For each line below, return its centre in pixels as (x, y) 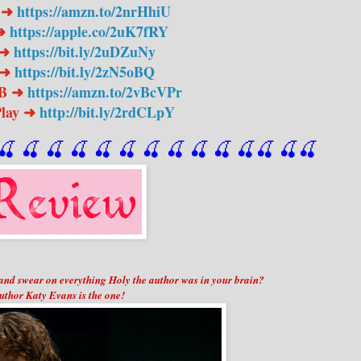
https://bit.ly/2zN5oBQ (87, 71)
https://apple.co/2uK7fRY (91, 31)
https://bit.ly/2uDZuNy (87, 51)
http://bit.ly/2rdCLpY (107, 112)
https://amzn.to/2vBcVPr (105, 91)
